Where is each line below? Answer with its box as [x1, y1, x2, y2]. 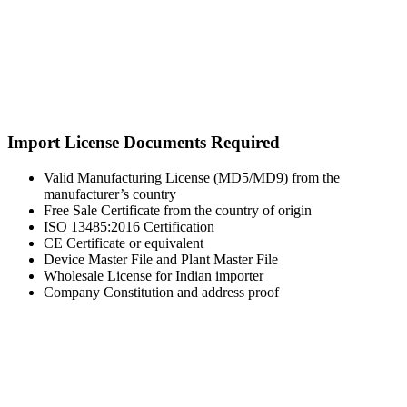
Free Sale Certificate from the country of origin [44, 203, 312, 219]
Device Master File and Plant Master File [44, 252, 278, 268]
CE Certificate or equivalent [44, 235, 203, 252]
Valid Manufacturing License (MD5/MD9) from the [44, 170, 340, 186]
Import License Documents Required [7, 133, 280, 153]
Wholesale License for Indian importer [44, 268, 263, 284]
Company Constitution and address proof [44, 284, 279, 301]
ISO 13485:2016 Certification [44, 219, 214, 235]
